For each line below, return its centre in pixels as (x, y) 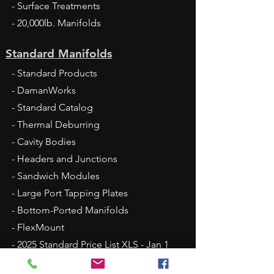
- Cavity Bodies (44, 142)
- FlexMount (38, 228)
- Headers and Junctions (65, 159)
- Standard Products (54, 73)
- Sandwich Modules (56, 176)
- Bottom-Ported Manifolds (70, 210)
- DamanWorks (44, 91)
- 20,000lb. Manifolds (56, 23)
